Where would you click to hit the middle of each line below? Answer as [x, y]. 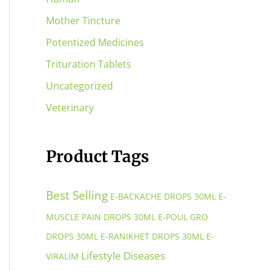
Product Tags [97, 156]
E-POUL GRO [183, 217]
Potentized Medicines [95, 43]
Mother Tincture [83, 21]
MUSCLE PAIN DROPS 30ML [101, 217]
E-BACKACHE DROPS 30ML [163, 196]
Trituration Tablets [89, 64]
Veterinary [70, 108]
